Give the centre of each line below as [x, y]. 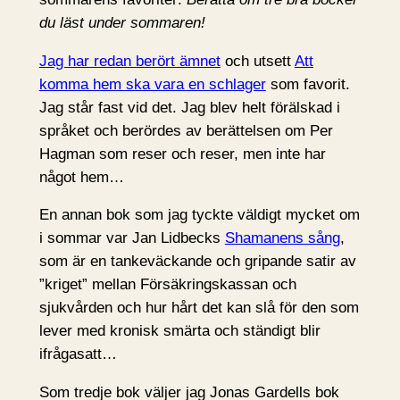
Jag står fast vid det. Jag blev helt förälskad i [189, 107]
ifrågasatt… [78, 354]
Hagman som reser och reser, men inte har [182, 154]
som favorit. [308, 84]
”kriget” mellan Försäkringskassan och [167, 285]
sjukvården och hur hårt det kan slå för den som [199, 308]
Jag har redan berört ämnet [129, 61]
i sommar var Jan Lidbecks [132, 238]
